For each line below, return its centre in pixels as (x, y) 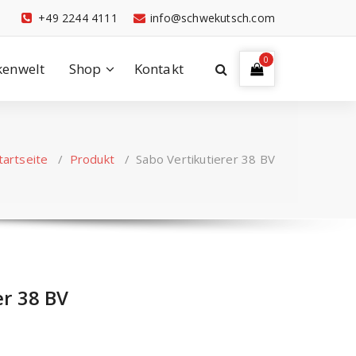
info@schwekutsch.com (213, 18)
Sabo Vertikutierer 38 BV (205, 159)
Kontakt (159, 68)
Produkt (92, 159)
